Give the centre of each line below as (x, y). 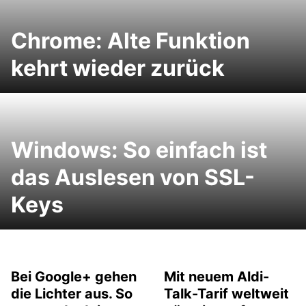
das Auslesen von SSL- (133, 177)
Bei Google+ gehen (74, 277)
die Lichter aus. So (72, 294)
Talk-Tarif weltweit (226, 294)
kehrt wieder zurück (118, 68)
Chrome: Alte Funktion (130, 41)
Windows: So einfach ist (139, 150)
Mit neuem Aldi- (217, 277)
